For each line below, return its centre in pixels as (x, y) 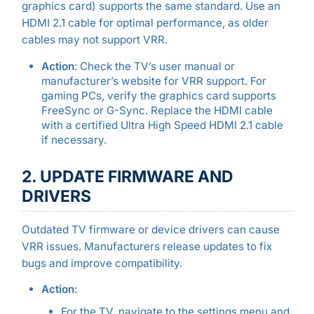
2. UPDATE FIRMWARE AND (127, 176)
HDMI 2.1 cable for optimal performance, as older (145, 23)
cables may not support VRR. (94, 40)
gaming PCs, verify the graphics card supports (158, 95)
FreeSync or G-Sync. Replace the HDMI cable (157, 110)
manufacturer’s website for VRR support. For (153, 81)
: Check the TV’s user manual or (154, 66)
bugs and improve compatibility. (102, 263)
